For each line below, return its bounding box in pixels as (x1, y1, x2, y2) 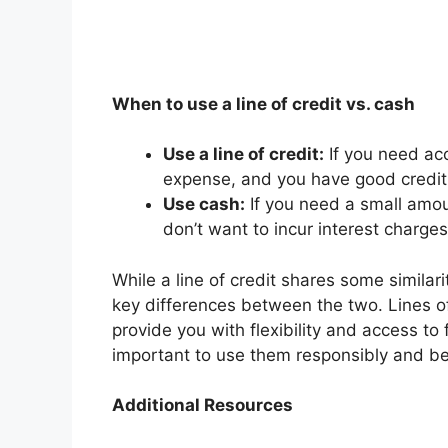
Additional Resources (112, 395, 293, 416)
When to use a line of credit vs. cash (112, 93, 415, 114)
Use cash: (163, 194, 245, 215)
